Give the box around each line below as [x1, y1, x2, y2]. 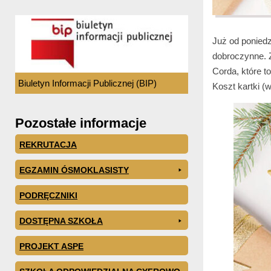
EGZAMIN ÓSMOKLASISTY [19, 165, 129, 175]
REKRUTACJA [19, 139, 77, 149]
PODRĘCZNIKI [19, 190, 77, 200]
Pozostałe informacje [15, 115, 146, 131]
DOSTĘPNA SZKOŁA [19, 215, 103, 226]
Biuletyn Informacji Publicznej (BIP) [18, 77, 157, 88]
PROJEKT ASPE [19, 241, 83, 251]
